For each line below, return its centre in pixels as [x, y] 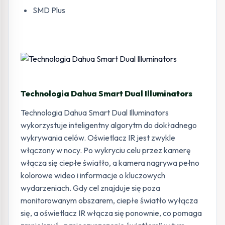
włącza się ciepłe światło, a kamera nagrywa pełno [110, 163]
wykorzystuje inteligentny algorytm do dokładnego [109, 125]
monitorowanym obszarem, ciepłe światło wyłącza [109, 200]
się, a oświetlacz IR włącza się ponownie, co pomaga [111, 213]
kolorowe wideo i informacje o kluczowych [93, 175]
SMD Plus [49, 10]
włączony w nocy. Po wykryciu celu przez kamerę [106, 150]
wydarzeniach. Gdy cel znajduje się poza [90, 188]
